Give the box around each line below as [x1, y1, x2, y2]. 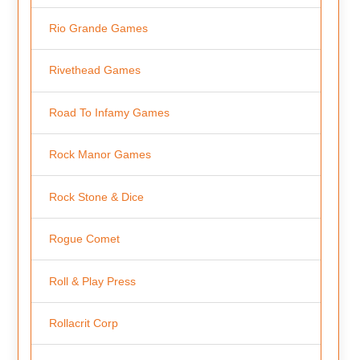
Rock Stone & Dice [48, 190, 144, 203]
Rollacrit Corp [48, 316, 118, 329]
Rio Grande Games [48, 21, 148, 35]
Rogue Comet [48, 232, 120, 246]
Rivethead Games [48, 63, 141, 77]
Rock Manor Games [48, 148, 151, 162]
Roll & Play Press [48, 274, 136, 288]
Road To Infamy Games [48, 105, 170, 119]
